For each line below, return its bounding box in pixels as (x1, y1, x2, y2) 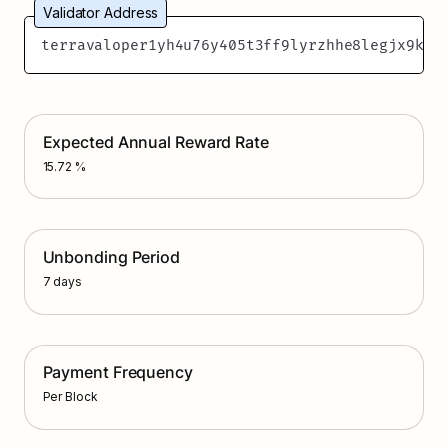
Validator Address (43, 4, 159, 22)
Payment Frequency (42, 362, 193, 383)
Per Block (42, 389, 98, 405)
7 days (42, 273, 82, 289)
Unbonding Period (42, 246, 180, 267)
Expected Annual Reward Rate (42, 131, 269, 152)
